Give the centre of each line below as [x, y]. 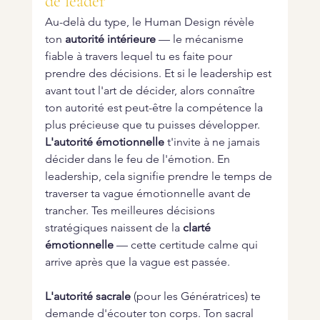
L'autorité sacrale [87, 296]
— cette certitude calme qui [187, 245]
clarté [198, 228]
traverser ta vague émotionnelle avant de [149, 194]
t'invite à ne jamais [213, 142]
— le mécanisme [201, 39]
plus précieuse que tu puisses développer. [152, 125]
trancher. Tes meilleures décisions [131, 211]
